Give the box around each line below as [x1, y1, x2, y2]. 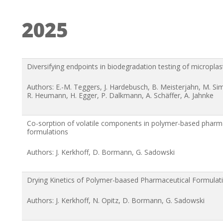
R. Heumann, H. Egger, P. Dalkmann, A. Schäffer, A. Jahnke [27, 90, 214, 100]
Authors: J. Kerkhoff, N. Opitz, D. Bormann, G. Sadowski [27, 195, 205, 205]
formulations [27, 126, 68, 136]
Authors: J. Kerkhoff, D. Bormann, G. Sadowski [27, 147, 175, 157]
